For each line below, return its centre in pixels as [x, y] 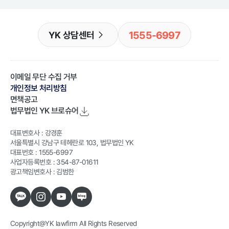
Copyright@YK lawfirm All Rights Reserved [74, 223]
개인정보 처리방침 [39, 88]
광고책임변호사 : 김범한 [42, 171]
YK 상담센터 [72, 35]
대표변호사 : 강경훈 [36, 133]
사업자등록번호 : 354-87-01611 [54, 162]
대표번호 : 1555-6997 [42, 152]
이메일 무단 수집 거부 [44, 77]
